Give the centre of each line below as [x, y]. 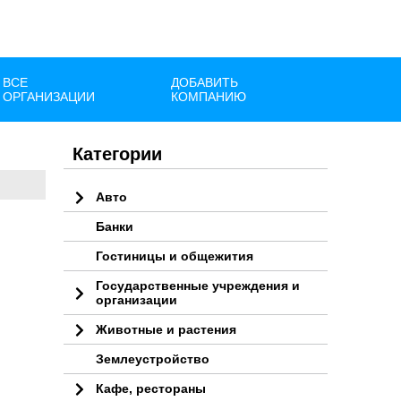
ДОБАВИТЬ [205, 82]
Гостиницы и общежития [175, 256]
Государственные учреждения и [198, 286]
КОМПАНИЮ [209, 97]
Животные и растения [166, 329]
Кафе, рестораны [151, 388]
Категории [117, 154]
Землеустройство [153, 359]
